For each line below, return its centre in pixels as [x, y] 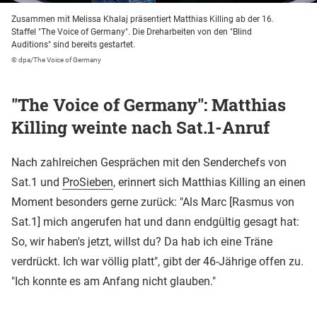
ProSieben [88, 182]
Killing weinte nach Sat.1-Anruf [140, 127]
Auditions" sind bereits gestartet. [73, 44]
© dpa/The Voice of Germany [56, 59]
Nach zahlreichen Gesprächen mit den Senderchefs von [149, 162]
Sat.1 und [37, 182]
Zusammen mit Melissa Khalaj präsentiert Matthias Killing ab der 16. [143, 19]
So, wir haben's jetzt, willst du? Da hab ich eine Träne [142, 241]
